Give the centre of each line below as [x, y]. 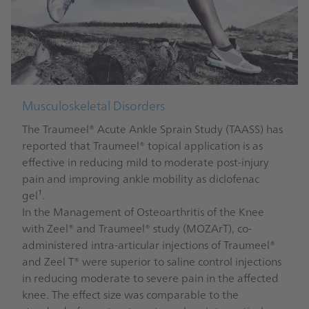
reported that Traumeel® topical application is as [142, 145]
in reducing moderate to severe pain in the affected [150, 278]
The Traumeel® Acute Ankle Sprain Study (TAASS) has [152, 129]
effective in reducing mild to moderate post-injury [146, 162]
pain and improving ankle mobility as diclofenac [141, 178]
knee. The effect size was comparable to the [130, 294]
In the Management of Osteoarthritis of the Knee [143, 211]
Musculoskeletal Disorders [93, 106]
